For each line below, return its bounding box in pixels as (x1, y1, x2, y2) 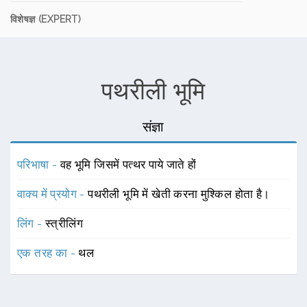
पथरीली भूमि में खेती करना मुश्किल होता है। (88, 187, 270, 201)
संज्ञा (143, 119, 164, 135)
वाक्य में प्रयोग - (17, 187, 88, 201)
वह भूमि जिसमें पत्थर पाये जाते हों (60, 158, 197, 171)
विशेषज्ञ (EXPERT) (10, 14, 82, 25)
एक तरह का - (17, 246, 79, 260)
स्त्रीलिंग (45, 217, 83, 230)
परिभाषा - (17, 158, 60, 171)
